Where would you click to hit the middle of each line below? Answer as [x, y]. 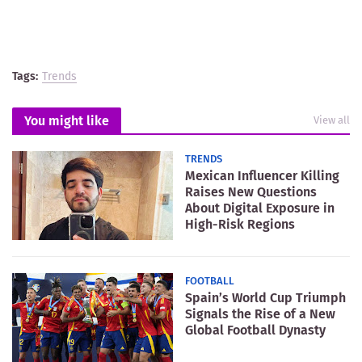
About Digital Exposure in [260, 208]
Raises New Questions [251, 192]
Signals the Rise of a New [260, 314]
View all [332, 120]
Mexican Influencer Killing [262, 175]
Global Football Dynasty [255, 330]
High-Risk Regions [240, 224]
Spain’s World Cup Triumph [265, 297]
